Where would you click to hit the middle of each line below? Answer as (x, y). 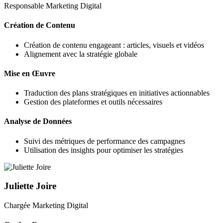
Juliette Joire (30, 186)
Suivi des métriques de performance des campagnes (105, 141)
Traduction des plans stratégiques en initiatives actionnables (117, 93)
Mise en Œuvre (30, 73)
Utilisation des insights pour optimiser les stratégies (104, 150)
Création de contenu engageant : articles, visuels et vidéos (114, 45)
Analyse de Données (38, 121)
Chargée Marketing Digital (46, 206)
